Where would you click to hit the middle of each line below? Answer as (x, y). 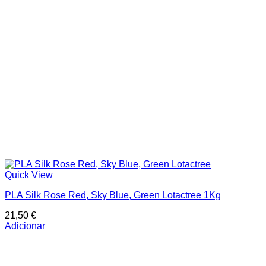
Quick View (29, 175)
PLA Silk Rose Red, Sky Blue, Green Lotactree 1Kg (113, 195)
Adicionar (25, 226)
